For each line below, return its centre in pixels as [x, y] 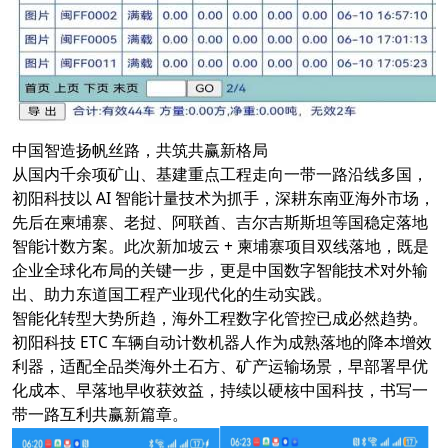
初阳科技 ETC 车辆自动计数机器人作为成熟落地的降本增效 [221, 341]
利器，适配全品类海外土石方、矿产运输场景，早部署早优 [219, 365]
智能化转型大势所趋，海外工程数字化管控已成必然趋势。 [219, 317]
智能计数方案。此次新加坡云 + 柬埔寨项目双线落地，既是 [220, 245]
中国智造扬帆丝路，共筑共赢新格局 [139, 149]
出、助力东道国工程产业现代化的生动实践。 [171, 293]
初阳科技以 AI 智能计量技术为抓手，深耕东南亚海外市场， [223, 197]
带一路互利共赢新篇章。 [99, 413]
